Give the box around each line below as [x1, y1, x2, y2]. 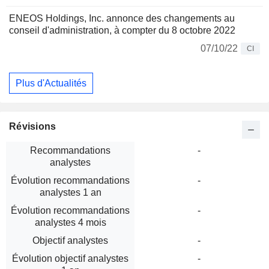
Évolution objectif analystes [12, 253, 128, 264]
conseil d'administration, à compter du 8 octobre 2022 [9, 25, 235, 35]
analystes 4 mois [34, 217, 106, 228]
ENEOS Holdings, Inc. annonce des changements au [9, 13, 235, 23]
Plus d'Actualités [16, 77, 86, 88]
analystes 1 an [39, 187, 101, 198]
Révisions [9, 121, 56, 132]
